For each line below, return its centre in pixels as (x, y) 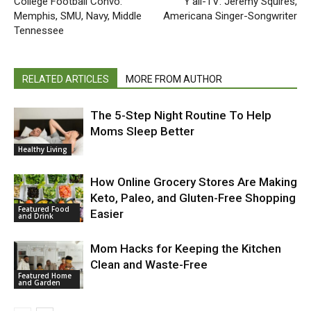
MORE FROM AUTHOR (174, 79)
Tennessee (39, 31)
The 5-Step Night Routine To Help (181, 115)
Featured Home (45, 275)
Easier (107, 214)
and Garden (39, 282)
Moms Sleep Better (142, 131)
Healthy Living (43, 149)
